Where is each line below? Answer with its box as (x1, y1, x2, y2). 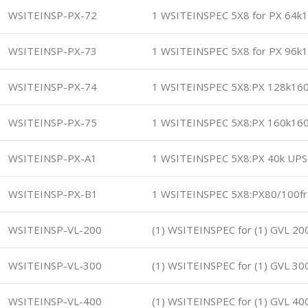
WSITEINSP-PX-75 (8, 115, 97, 129)
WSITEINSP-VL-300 (8, 258, 102, 272)
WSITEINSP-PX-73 (8, 44, 97, 58)
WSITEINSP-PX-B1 (8, 187, 98, 201)
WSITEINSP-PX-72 (8, 8, 97, 22)
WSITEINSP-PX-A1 (8, 151, 97, 165)
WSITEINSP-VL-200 (8, 223, 102, 236)
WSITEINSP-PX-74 (8, 80, 97, 93)
